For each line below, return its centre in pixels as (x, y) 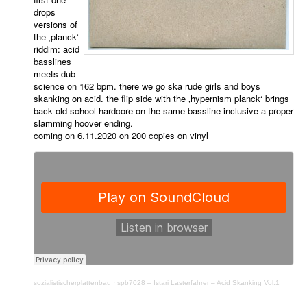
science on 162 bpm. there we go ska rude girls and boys (147, 86)
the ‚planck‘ (57, 37)
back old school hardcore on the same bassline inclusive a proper (164, 111)
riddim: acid (57, 49)
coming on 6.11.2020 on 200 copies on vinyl (121, 136)
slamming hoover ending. (84, 123)
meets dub (55, 74)
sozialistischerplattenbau (73, 282)
